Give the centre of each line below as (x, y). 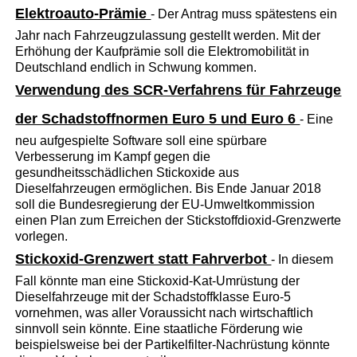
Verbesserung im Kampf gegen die (113, 156)
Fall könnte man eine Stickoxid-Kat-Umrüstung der (158, 280)
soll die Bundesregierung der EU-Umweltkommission (165, 204)
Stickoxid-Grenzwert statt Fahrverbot (143, 259)
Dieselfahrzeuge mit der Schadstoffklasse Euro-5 (153, 296)
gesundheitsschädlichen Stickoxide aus (127, 172)
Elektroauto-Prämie (83, 13)
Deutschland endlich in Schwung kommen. (136, 67)
